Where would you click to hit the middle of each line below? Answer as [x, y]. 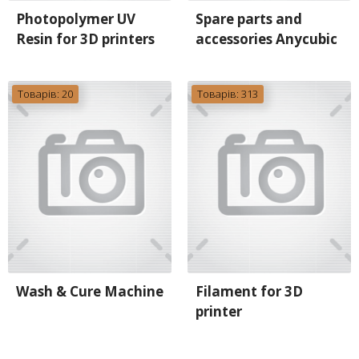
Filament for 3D [249, 291]
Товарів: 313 [228, 94]
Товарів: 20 [45, 94]
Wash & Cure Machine [90, 291]
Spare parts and [249, 19]
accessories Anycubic [266, 39]
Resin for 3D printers [85, 39]
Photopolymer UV [76, 19]
